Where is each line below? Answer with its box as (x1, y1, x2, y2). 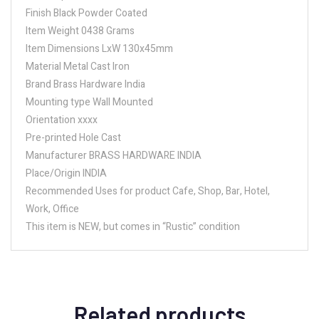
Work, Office (26, 201, 79, 216)
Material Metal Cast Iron (26, 58, 130, 74)
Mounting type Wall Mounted (26, 94, 153, 110)
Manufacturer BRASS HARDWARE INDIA (26, 147, 202, 163)
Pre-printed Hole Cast (26, 130, 121, 145)
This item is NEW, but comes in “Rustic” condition (26, 219, 240, 234)
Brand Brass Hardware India (26, 76, 145, 92)
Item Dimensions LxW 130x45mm (26, 41, 173, 56)
